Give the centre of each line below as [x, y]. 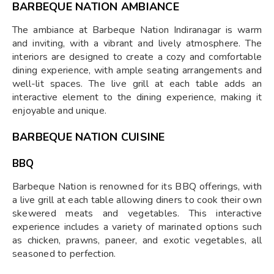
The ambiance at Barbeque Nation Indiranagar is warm [137, 30]
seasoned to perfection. [64, 254]
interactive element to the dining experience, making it [137, 97]
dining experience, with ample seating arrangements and [137, 70]
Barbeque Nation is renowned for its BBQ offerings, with [137, 187]
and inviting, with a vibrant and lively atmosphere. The [137, 43]
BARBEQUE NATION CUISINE [89, 137]
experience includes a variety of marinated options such [137, 227]
